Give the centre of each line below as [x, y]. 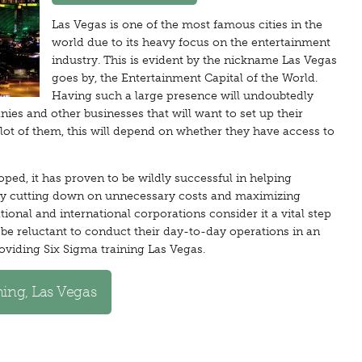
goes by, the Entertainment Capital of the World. [185, 78]
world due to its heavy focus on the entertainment [191, 42]
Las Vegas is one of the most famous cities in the [187, 25]
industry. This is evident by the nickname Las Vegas [194, 60]
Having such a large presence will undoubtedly [183, 96]
